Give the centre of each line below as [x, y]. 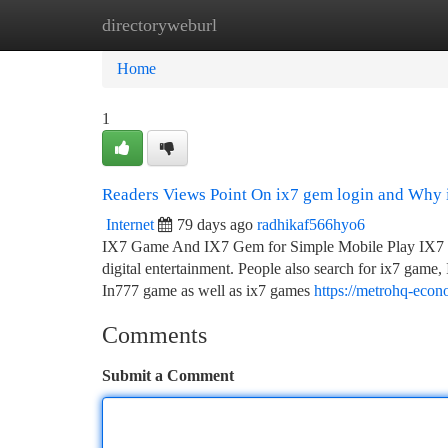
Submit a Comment [168, 375]
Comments [154, 335]
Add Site [372, 24]
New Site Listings [257, 24]
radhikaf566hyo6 [311, 224]
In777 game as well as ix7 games [208, 290]
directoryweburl [159, 25]
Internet [130, 224]
